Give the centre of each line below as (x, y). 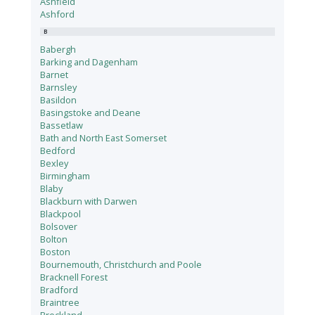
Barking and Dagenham (89, 62)
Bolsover (59, 227)
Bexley (54, 163)
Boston (56, 252)
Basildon (59, 100)
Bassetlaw (62, 126)
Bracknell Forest (74, 277)
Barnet (54, 75)
